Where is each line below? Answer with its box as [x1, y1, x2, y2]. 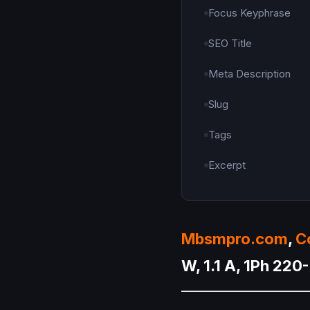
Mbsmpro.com [181, 230, 288, 248]
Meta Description [208, 67, 291, 81]
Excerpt [208, 158, 246, 172]
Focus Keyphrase [208, 6, 291, 20]
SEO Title [208, 37, 252, 51]
